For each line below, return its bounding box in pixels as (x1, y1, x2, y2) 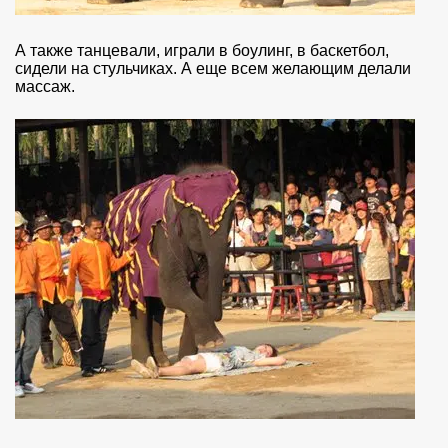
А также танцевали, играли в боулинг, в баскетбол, (15, 42, 389, 60)
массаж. (15, 78, 75, 96)
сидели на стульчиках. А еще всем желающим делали (15, 60, 411, 78)
